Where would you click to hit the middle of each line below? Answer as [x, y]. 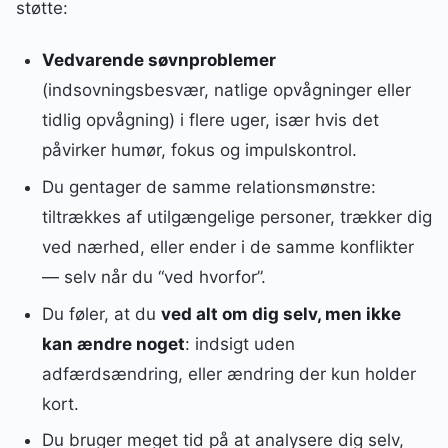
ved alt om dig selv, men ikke [280, 313]
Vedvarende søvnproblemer [158, 59]
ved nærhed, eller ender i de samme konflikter [227, 246]
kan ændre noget [113, 343]
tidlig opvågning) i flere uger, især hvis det [210, 119]
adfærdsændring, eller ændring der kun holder [228, 373]
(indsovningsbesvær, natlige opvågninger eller [226, 89]
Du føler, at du [101, 313]
